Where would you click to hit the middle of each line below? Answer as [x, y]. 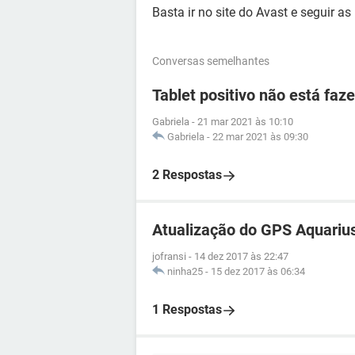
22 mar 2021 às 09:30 [260, 137]
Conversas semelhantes [211, 61]
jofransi [169, 256]
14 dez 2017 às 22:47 [241, 256]
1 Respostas [187, 309]
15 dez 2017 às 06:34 [258, 271]
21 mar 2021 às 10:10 [245, 122]
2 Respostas [187, 175]
